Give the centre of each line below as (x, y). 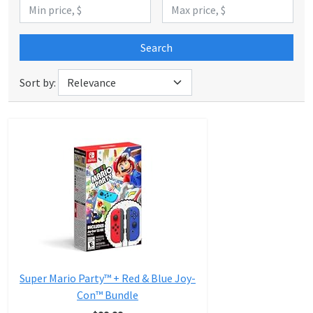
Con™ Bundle (108, 295)
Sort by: (38, 82)
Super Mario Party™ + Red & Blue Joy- (108, 278)
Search (156, 48)
